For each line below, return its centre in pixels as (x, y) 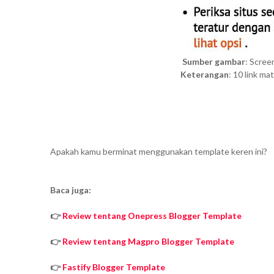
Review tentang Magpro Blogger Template (148, 242)
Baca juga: (71, 190)
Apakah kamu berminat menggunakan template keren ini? (159, 152)
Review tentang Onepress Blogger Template (152, 216)
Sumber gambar (214, 62)
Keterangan (204, 75)
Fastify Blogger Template (114, 267)
